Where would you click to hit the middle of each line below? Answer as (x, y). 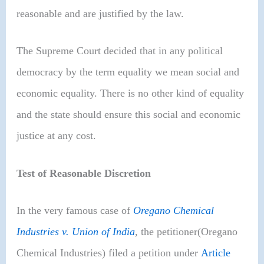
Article (216, 253)
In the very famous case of (75, 211)
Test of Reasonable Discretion (84, 173)
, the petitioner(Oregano (187, 232)
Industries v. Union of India (76, 232)
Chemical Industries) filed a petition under (109, 253)
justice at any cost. (57, 136)
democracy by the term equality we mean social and (128, 72)
